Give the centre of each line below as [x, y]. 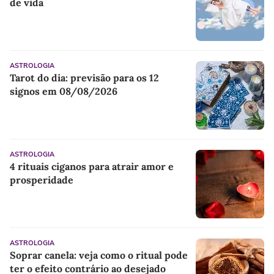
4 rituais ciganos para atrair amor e [92, 166]
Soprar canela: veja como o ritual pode [99, 255]
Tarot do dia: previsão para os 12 [84, 77]
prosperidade [42, 180]
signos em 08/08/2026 [64, 91]
